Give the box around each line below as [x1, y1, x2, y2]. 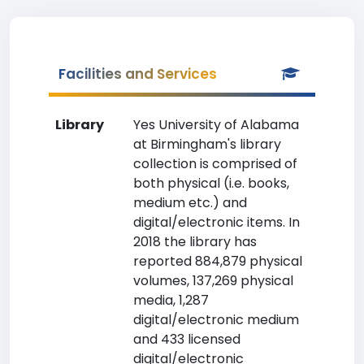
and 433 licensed [133, 330, 240, 349]
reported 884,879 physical [133, 252, 302, 271]
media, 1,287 [133, 291, 209, 310]
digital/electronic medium [133, 310, 299, 329]
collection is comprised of [133, 154, 297, 173]
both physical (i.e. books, [133, 174, 289, 193]
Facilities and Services [58, 64, 217, 84]
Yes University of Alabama [133, 115, 299, 134]
